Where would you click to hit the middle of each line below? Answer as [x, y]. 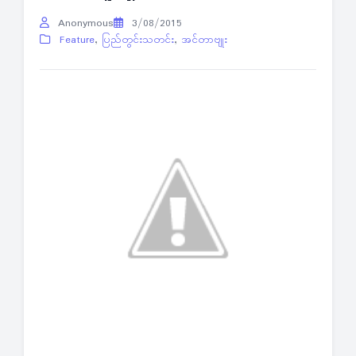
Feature [77, 41]
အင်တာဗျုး [204, 41]
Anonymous [84, 24]
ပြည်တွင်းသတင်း [138, 41]
